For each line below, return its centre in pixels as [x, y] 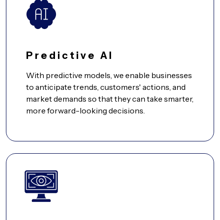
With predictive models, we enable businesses [109, 75]
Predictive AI [70, 56]
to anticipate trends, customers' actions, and [106, 87]
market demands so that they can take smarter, [110, 99]
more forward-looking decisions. [85, 111]
